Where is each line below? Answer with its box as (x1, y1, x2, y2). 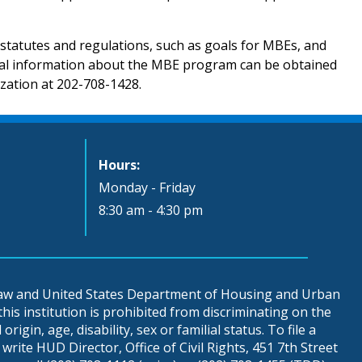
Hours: (99, 155, 140, 174)
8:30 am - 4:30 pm (99, 200, 203, 219)
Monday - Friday (99, 178, 196, 196)
